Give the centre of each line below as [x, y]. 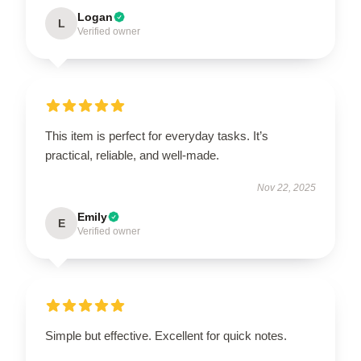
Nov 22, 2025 [286, 188]
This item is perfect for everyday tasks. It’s [157, 136]
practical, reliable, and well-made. [134, 155]
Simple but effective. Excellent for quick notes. [166, 336]
